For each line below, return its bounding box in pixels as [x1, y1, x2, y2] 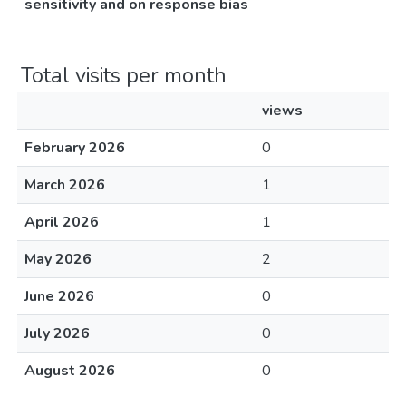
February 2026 [24, 138, 125, 158]
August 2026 [24, 361, 115, 381]
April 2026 [24, 212, 99, 232]
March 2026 [24, 175, 105, 195]
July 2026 [24, 324, 90, 343]
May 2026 [24, 249, 92, 269]
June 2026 [24, 286, 94, 306]
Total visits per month [21, 61, 227, 90]
